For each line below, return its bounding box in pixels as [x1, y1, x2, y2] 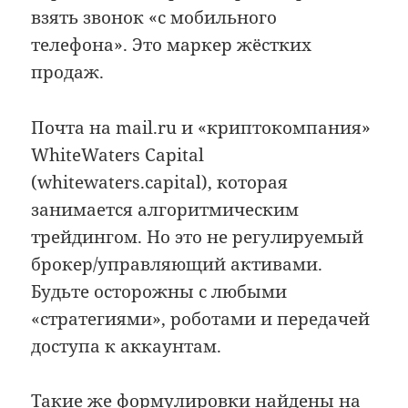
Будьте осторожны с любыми [31, 279, 288, 303]
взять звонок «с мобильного [31, 5, 278, 30]
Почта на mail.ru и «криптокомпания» [31, 115, 372, 139]
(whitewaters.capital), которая [31, 169, 289, 194]
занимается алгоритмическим [31, 197, 300, 221]
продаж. [31, 60, 105, 85]
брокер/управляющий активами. [31, 251, 323, 276]
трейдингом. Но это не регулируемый [31, 224, 364, 249]
